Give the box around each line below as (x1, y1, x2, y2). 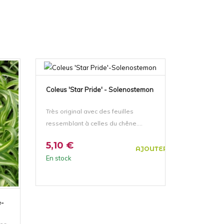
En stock (45, 153, 71, 162)
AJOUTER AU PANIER (135, 144, 207, 152)
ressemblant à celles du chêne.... (45, 119, 142, 127)
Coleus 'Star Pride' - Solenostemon (45, 85, 153, 93)
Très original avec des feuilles (45, 107, 133, 115)
